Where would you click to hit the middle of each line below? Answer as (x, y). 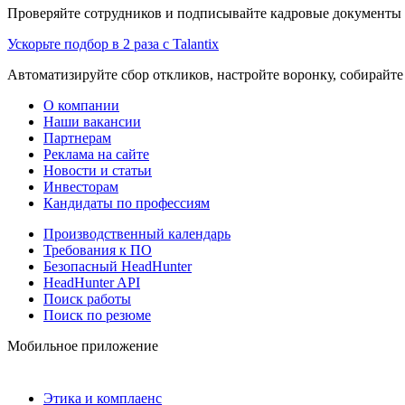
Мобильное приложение (83, 345)
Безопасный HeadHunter (118, 266)
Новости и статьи (98, 170)
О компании (81, 105)
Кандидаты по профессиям (127, 202)
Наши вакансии (92, 121)
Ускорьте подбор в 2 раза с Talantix (113, 43)
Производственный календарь (137, 233)
